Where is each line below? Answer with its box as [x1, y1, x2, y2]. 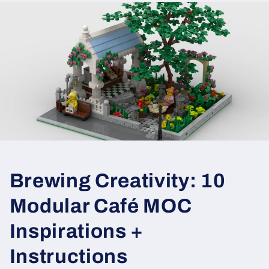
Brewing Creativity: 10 [9, 169, 226, 192]
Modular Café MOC [9, 195, 192, 217]
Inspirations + [9, 220, 144, 242]
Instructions [9, 245, 128, 267]
